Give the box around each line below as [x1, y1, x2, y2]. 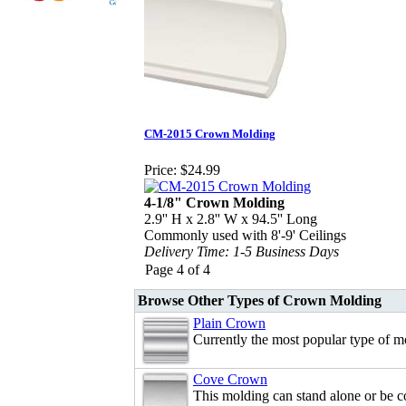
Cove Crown [193, 372, 267, 388]
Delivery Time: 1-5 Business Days [144, 243, 339, 259]
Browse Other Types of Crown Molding [138, 293, 382, 309]
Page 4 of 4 [145, 262, 210, 278]
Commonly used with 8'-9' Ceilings [144, 227, 346, 243]
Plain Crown [193, 315, 266, 332]
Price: [144, 161, 177, 178]
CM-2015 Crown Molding [144, 127, 275, 141]
